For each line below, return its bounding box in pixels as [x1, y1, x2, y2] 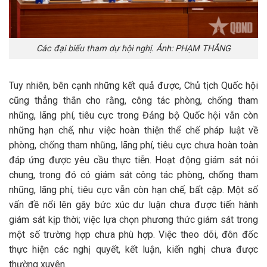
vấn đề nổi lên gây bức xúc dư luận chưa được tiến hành [9, 198, 258, 210]
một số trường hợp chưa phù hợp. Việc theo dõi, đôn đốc [9, 228, 258, 240]
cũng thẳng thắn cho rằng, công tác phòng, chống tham [9, 94, 258, 106]
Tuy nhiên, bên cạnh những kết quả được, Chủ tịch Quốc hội [9, 79, 258, 91]
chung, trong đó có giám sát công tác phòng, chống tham [9, 169, 258, 181]
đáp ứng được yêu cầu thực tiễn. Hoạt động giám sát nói [9, 154, 258, 166]
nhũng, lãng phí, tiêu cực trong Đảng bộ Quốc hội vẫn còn [9, 109, 258, 121]
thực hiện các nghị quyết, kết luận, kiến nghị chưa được [9, 243, 258, 255]
